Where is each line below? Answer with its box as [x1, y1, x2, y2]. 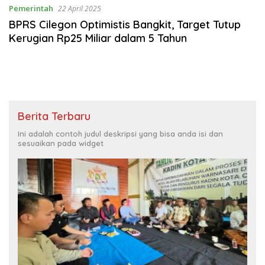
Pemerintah [9, 2, 53, 14]
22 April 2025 [58, 3, 101, 14]
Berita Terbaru [18, 109, 91, 123]
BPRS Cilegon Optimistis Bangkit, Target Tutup [9, 17, 241, 31]
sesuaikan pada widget [18, 138, 104, 148]
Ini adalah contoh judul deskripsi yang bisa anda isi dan [18, 128, 223, 138]
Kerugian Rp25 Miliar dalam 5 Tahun [9, 31, 187, 45]
